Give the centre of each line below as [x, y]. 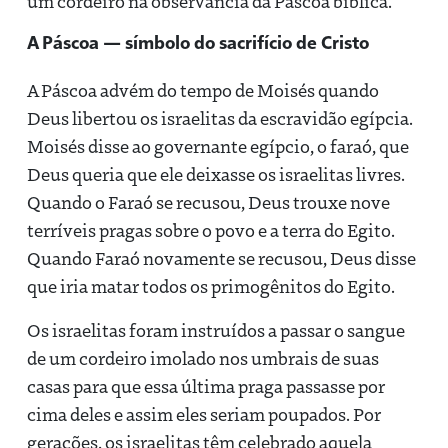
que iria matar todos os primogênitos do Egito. [211, 285]
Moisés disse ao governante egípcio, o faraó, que [218, 145]
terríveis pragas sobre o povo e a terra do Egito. [211, 229]
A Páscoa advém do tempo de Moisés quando [203, 89]
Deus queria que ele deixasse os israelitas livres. [216, 173]
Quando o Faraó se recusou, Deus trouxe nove [208, 201]
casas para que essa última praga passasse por [206, 385]
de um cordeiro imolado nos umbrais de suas [203, 357]
